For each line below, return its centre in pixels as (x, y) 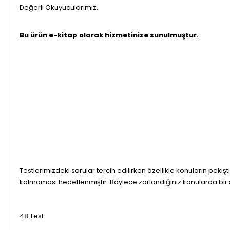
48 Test (32, 216)
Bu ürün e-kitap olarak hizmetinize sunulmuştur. (109, 35)
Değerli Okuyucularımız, (59, 7)
